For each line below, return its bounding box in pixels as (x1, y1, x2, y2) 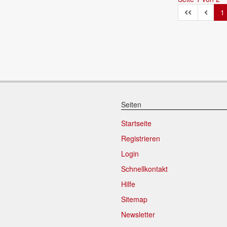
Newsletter (121, 209, 155, 219)
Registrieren (121, 133, 160, 143)
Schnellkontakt (121, 163, 168, 174)
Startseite (121, 118, 152, 128)
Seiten (121, 99, 141, 109)
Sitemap (121, 194, 147, 204)
